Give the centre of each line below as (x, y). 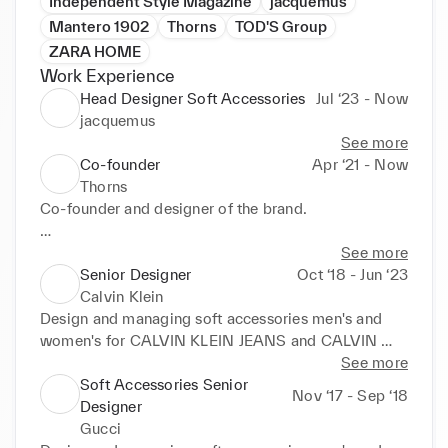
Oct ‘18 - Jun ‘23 (352, 274)
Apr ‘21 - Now (360, 164)
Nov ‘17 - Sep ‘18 (350, 395)
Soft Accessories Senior (164, 384)
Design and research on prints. (145, 428)
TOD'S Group (281, 26)
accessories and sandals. (128, 406)
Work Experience (107, 75)
